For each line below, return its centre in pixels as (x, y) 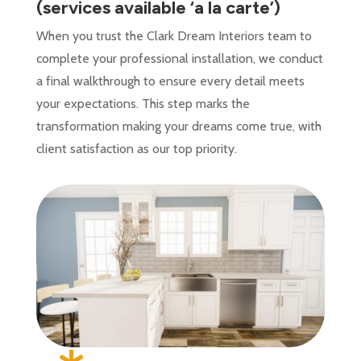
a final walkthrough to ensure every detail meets (170, 81)
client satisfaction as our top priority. (136, 149)
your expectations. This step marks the (143, 104)
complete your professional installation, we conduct (179, 59)
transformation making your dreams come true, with (178, 127)
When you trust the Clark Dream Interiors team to (174, 36)
